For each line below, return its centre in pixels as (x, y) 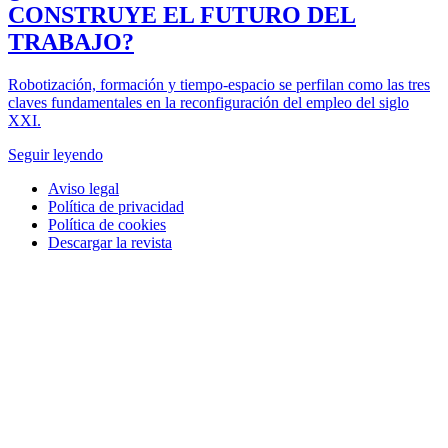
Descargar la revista (110, 242)
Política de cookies (107, 224)
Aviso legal (83, 188)
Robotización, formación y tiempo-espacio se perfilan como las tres (219, 84)
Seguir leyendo (55, 154)
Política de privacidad (116, 206)
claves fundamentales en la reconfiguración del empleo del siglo (208, 102)
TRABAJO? (71, 41)
